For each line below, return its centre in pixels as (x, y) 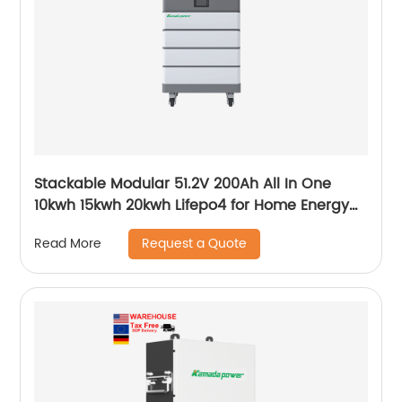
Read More (68, 244)
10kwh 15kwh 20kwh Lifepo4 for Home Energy (192, 205)
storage (62, 227)
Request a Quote (195, 243)
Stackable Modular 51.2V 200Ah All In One (183, 184)
